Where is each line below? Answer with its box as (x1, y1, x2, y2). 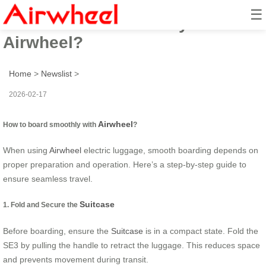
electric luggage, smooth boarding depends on (81, 145, 258, 155)
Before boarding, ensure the (3, 226, 111, 236)
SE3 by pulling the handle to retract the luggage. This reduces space (3, 240, 260, 250)
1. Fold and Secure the (3, 201, 80, 209)
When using (3, 145, 49, 155)
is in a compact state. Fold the (143, 226, 258, 236)
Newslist (41, 68, 72, 78)
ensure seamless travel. (3, 173, 93, 183)
